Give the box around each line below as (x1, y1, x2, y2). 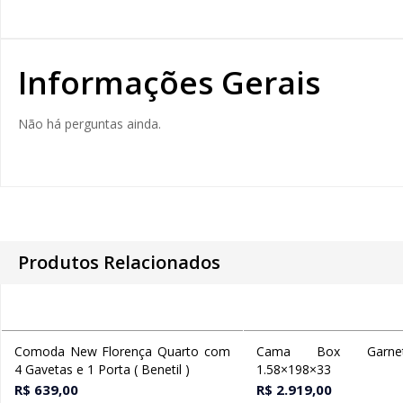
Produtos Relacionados (18, 250, 220, 274)
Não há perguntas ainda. (18, 115, 161, 132)
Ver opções (112, 344, 178, 361)
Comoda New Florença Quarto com (14, 343, 230, 360)
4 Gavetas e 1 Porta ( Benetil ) (14, 361, 190, 378)
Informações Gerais (18, 61, 320, 103)
